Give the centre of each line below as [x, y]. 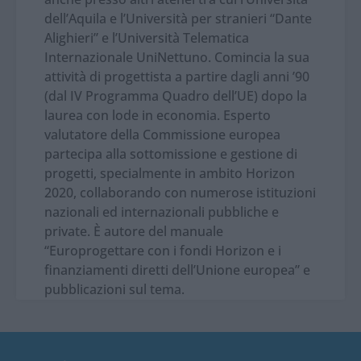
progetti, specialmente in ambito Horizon [170, 174]
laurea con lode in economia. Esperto [158, 116]
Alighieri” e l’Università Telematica [147, 38]
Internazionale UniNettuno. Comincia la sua [177, 58]
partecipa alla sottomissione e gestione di [171, 154]
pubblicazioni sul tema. [114, 290]
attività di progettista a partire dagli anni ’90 [177, 77]
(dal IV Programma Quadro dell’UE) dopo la [176, 96]
